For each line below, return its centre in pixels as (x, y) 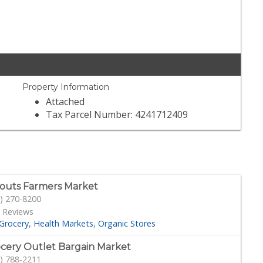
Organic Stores (127, 223)
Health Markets (64, 223)
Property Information (66, 87)
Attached (65, 102)
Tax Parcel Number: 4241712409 (117, 115)
